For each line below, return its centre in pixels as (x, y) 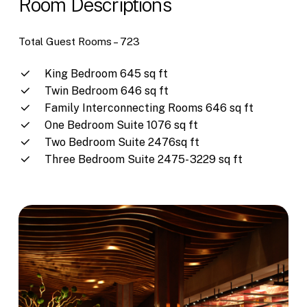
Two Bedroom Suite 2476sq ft (122, 143)
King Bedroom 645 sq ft (106, 74)
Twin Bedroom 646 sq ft (106, 91)
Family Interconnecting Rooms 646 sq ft (149, 108)
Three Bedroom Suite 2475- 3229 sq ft (143, 160)
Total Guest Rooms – (69, 41)
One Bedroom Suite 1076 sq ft (121, 125)
